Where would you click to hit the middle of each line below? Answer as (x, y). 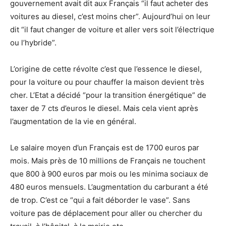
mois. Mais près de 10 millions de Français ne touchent (108, 160)
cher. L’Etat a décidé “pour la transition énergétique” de (108, 95)
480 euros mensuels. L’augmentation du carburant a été (109, 187)
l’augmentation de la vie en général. (73, 121)
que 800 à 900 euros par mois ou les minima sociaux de (109, 174)
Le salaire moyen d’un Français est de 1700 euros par (105, 147)
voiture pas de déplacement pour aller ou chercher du (106, 213)
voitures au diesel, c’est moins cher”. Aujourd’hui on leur (110, 16)
